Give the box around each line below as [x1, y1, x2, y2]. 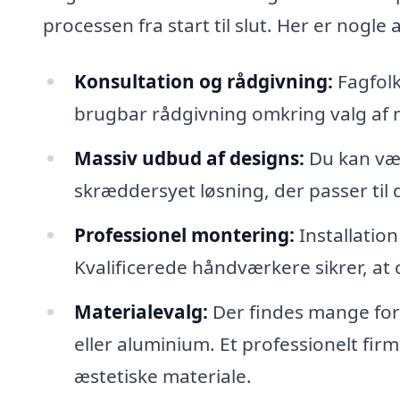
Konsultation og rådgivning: [73, 69, 333, 95]
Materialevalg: [73, 298, 208, 324]
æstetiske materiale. [73, 362, 252, 388]
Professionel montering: [73, 221, 295, 247]
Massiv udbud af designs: [73, 146, 304, 171]
